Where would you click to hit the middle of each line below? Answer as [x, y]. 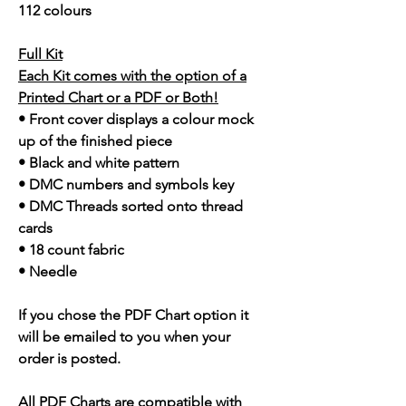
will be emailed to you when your [124, 337]
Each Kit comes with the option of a [132, 76]
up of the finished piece [95, 141]
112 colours [55, 11]
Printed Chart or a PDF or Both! [118, 98]
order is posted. [69, 359]
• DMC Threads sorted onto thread [130, 207]
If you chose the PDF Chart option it [133, 315]
